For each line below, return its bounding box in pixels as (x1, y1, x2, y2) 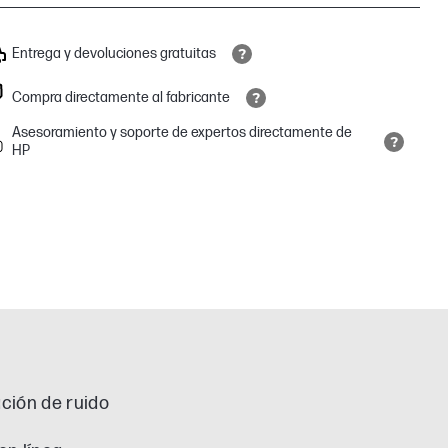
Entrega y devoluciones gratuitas (12, 45, 216, 62)
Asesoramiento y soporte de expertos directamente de (11, 124, 352, 141)
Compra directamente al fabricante (12, 89, 230, 106)
